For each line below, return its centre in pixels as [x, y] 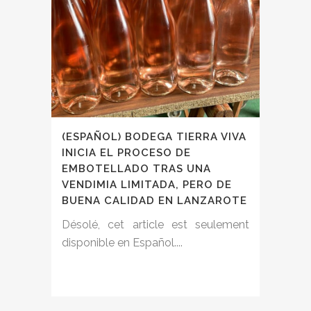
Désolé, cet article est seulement [155, 225]
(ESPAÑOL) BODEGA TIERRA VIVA [154, 137]
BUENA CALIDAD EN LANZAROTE [154, 201]
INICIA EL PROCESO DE [126, 153]
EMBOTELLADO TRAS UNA [136, 169]
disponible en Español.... [122, 243]
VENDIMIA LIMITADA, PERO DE [147, 185]
